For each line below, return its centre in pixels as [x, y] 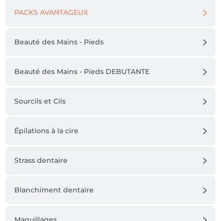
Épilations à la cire [46, 131]
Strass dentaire [41, 160]
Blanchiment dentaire [54, 190]
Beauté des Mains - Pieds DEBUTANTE [82, 72]
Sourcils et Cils [40, 101]
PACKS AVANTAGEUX [51, 12]
